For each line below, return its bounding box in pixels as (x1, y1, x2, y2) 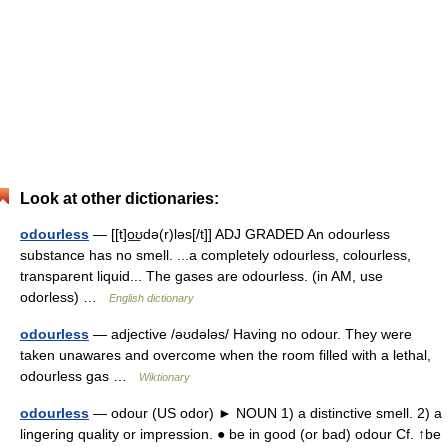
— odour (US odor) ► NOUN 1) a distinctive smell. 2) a (89, 405, 442, 421)
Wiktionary (139, 371, 190, 383)
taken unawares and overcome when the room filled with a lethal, (20, 347, 431, 363)
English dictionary (109, 292, 194, 304)
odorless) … (20, 289, 109, 305)
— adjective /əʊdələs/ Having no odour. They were (89, 326, 412, 342)
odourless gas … (20, 368, 139, 384)
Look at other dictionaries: (20, 190, 219, 207)
